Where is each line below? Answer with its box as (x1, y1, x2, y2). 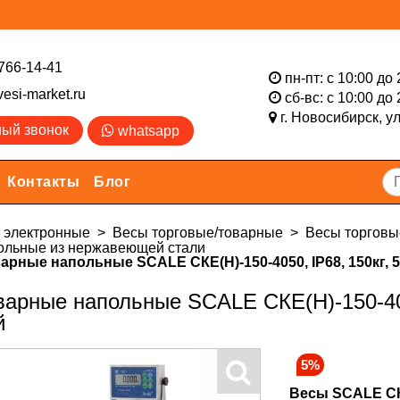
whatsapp (114, 123, 180, 138)
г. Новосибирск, (279, 110, 386, 125)
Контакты (7, 174, 79, 189)
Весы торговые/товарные (112, 225, 283, 240)
